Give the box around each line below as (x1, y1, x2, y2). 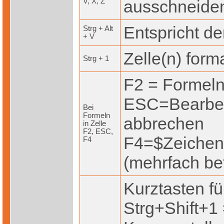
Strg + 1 (83, 54, 109, 63)
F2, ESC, (83, 127, 113, 136)
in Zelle (83, 119, 106, 128)
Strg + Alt (83, 24, 113, 33)
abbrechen (123, 114, 204, 133)
